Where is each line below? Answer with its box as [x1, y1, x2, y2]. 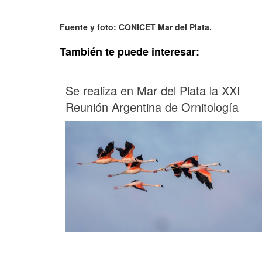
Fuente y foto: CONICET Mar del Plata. [60, 20, 212, 33]
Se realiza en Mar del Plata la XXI [65, 81, 240, 99]
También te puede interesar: [60, 43, 199, 59]
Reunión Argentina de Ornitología [65, 98, 239, 115]
